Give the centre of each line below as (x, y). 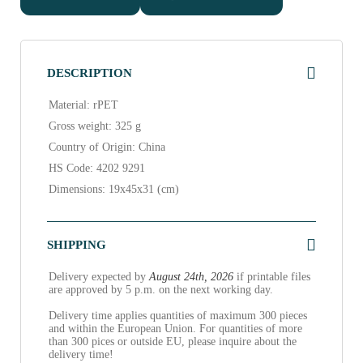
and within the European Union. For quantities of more (175, 328)
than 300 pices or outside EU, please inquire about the (173, 341)
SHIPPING (77, 244)
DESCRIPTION (90, 73)
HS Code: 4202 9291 (97, 168)
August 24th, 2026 (191, 276)
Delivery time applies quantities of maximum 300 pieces (178, 315)
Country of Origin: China (107, 147)
